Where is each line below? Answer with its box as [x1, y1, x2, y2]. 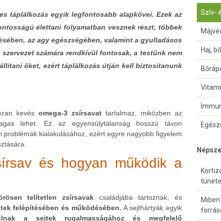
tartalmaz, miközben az [102, 109, 182, 117]
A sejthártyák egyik [121, 204, 182, 212]
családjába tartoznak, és [94, 193, 183, 202]
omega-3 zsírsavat [38, 109, 102, 117]
